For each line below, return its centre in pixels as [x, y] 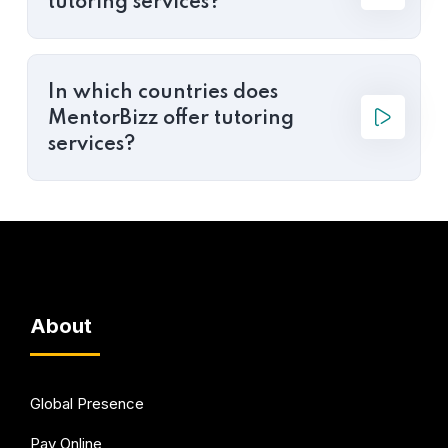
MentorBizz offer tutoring [171, 118]
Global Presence [87, 403]
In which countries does [163, 92]
